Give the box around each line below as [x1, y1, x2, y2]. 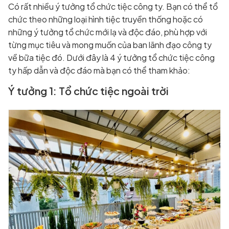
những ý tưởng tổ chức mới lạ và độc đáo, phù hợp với [8, 27, 207, 38]
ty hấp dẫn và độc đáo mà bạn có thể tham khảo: [8, 65, 190, 76]
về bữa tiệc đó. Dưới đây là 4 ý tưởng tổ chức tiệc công [8, 52, 215, 63]
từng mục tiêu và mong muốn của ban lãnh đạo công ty [8, 39, 212, 51]
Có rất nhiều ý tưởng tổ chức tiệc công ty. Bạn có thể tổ [8, 1, 218, 12]
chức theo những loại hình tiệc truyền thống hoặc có [8, 14, 203, 25]
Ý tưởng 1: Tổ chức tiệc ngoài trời [8, 84, 169, 98]
